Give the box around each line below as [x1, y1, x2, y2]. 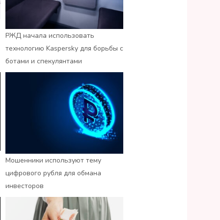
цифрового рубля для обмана [5, 168, 101, 178]
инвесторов [5, 181, 44, 191]
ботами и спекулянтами [5, 56, 82, 66]
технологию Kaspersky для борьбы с [5, 43, 123, 53]
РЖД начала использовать [5, 30, 94, 40]
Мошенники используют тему [5, 156, 101, 165]
